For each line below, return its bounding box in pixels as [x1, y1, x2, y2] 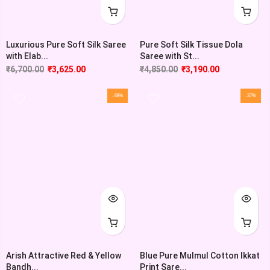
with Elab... [6, 51, 48, 61]
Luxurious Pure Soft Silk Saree [6, 39, 126, 49]
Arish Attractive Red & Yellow [6, 250, 121, 260]
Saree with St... [139, 51, 199, 61]
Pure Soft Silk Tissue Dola [139, 39, 243, 49]
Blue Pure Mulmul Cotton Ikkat [139, 250, 260, 260]
